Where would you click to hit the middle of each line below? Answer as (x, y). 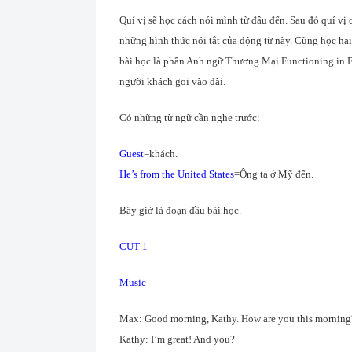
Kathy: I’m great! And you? (177, 339)
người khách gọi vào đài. (172, 81)
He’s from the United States (177, 174)
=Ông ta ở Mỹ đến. (274, 174)
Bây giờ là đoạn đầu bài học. (180, 210)
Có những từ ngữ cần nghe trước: (190, 117)
